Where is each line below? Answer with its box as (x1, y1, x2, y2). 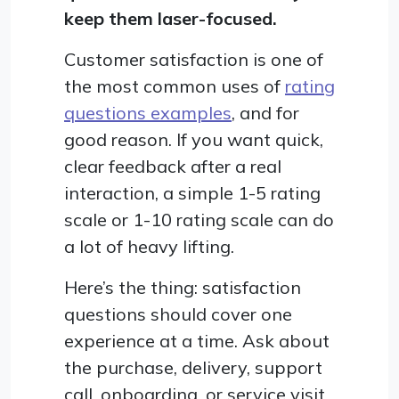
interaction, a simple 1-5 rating (64, 181, 321, 204)
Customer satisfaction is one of (64, 47, 323, 70)
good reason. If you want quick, (64, 127, 323, 151)
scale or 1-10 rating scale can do (64, 208, 334, 231)
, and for (232, 101, 299, 124)
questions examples (64, 101, 232, 124)
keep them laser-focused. (64, 6, 277, 29)
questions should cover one (64, 302, 292, 325)
